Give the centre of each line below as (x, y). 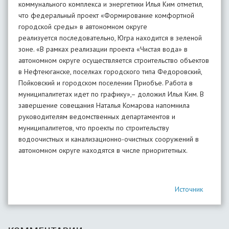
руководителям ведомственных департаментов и (97, 117)
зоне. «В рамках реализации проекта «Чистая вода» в (103, 49)
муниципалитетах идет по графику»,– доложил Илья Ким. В (111, 94)
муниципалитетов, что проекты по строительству (94, 128)
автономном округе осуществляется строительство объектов (114, 60)
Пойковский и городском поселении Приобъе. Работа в (106, 83)
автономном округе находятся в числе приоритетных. (103, 150)
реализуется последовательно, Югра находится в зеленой (110, 38)
